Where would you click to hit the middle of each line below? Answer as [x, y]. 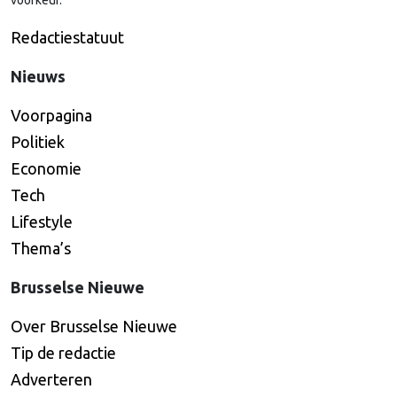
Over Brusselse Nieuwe [94, 326]
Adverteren [51, 379]
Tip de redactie [63, 352]
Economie [46, 168]
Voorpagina [51, 115]
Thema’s [41, 248]
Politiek [38, 141]
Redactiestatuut [67, 37]
